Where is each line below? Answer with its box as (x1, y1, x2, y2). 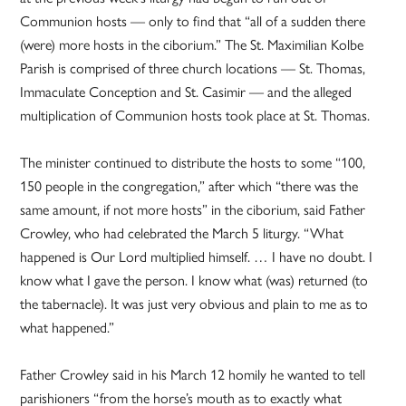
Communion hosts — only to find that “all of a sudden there (20, 10, 366, 32)
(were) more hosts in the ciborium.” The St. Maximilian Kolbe (20, 34, 364, 55)
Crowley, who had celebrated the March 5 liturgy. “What (20, 222, 344, 244)
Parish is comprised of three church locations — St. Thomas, (20, 57, 366, 79)
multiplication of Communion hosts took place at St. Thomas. (20, 104, 371, 126)
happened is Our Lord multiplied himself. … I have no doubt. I (20, 246, 373, 267)
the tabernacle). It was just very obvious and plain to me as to (20, 293, 369, 314)
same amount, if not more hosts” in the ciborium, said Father (20, 198, 366, 220)
